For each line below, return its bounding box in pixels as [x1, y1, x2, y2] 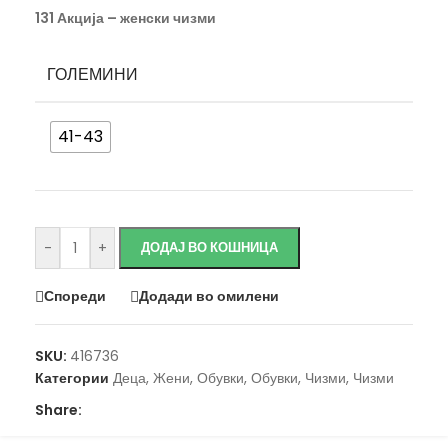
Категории [35, 367, 109, 388]
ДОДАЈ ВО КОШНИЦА [141, 237, 278, 257]
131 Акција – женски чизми [35, 7, 216, 28]
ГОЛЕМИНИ [47, 63, 138, 87]
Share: [35, 399, 82, 420]
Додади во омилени [139, 286, 279, 307]
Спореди [44, 286, 106, 307]
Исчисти [47, 155, 100, 176]
